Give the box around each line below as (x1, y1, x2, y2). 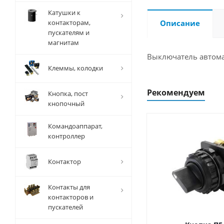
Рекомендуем (147, 87, 205, 98)
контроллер (48, 131, 85, 140)
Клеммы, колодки (48, 63, 103, 72)
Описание (160, 18, 200, 28)
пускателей (48, 202, 83, 211)
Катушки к (48, 8, 80, 17)
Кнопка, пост (48, 89, 88, 98)
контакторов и (48, 192, 93, 201)
